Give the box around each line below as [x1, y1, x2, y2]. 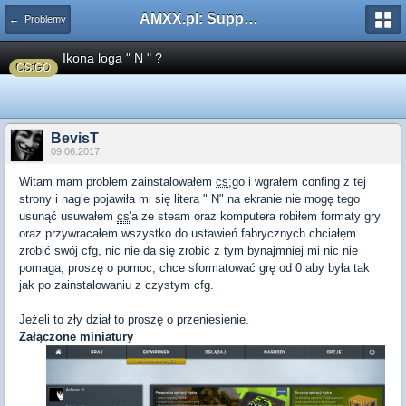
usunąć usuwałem [19, 209, 117, 223]
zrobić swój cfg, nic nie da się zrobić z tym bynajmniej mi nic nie [19, 244, 358, 257]
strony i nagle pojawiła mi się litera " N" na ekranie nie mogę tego [19, 192, 360, 206]
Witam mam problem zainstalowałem [19, 175, 216, 188]
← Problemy [9, 14, 66, 24]
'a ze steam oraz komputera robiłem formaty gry [130, 209, 381, 223]
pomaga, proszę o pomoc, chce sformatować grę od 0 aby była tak [19, 261, 370, 275]
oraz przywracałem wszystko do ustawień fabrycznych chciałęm [19, 227, 356, 240]
